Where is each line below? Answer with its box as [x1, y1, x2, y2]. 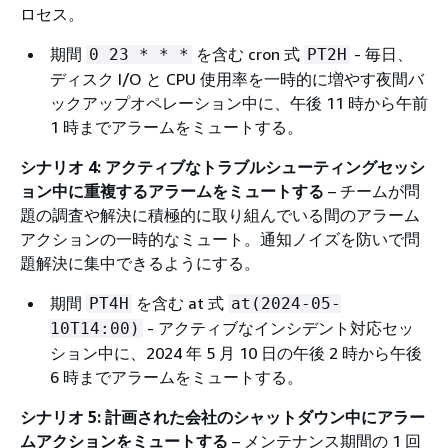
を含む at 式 [132, 292, 228, 313]
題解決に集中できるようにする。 [20, 252, 260, 273]
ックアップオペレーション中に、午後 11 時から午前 [50, 92, 428, 113]
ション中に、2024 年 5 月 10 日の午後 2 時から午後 [50, 342, 422, 363]
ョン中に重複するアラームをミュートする [20, 180, 324, 201]
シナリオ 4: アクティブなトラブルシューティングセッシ [20, 156, 425, 177]
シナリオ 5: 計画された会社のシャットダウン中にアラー [20, 406, 425, 427]
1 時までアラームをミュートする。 [50, 116, 303, 137]
